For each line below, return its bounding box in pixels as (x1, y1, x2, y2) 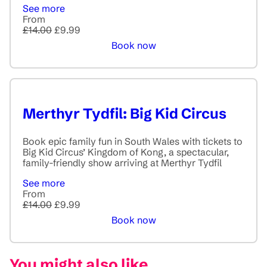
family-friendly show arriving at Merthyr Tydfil (23, 157, 222, 169)
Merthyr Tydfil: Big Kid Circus (23, 105, 226, 123)
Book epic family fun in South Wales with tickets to (23, 135, 243, 148)
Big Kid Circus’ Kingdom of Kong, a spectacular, (23, 146, 229, 159)
